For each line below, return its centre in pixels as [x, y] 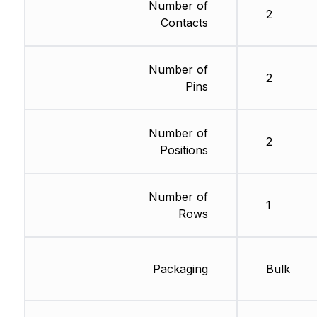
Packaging [180, 269]
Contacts [184, 23]
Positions [184, 150]
